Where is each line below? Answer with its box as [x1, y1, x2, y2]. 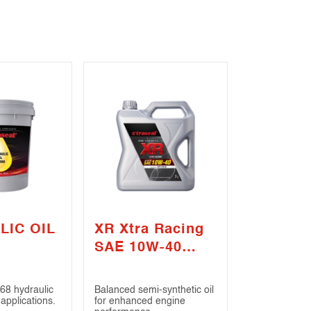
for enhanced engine [94, 296, 185, 307]
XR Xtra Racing [94, 223, 204, 237]
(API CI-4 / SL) [94, 259, 198, 274]
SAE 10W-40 [94, 241, 182, 255]
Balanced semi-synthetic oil [94, 285, 214, 296]
